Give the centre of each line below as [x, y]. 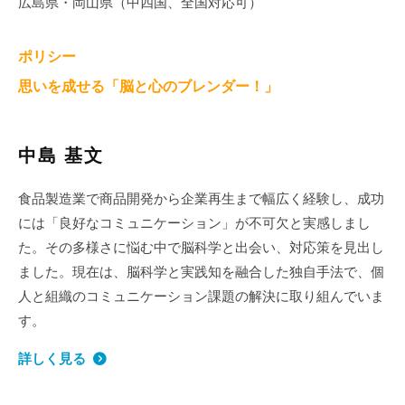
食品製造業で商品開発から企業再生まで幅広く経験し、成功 [201, 199]
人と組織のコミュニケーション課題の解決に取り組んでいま [201, 297]
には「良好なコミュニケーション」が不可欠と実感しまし [194, 224]
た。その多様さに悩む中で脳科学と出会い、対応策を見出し [201, 248]
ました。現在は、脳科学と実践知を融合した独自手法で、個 [201, 273]
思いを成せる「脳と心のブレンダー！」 [148, 86]
